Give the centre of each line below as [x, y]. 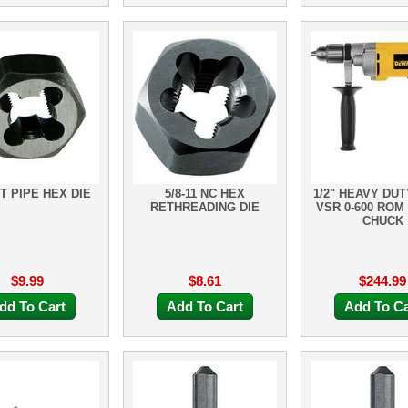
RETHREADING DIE [205, 207]
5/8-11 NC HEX [205, 194]
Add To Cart [205, 306]
